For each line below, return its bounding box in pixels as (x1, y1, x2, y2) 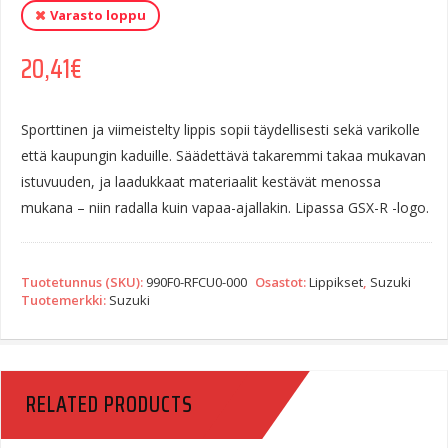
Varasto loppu (50, 6, 146, 24)
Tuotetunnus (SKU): (21, 273, 146, 291)
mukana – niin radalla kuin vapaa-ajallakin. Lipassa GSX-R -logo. (21, 198, 429, 217)
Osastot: (255, 273, 309, 291)
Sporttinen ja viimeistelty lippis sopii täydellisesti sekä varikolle (21, 120, 420, 139)
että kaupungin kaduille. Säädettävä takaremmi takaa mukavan (21, 146, 426, 165)
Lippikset (309, 273, 363, 291)
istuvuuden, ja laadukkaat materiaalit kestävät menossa (21, 172, 381, 191)
